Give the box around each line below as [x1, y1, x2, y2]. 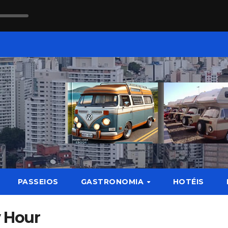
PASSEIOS [17, 177, 59, 186]
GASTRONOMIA [80, 177, 146, 186]
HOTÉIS [173, 177, 204, 186]
